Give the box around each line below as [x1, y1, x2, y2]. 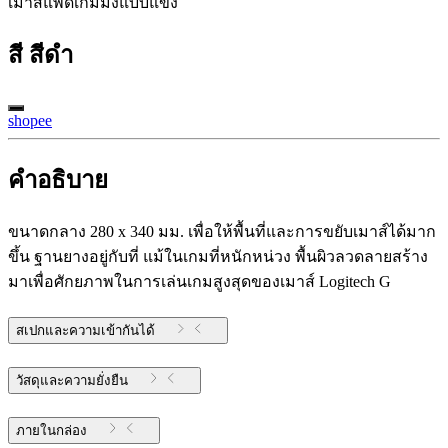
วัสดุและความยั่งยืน [16, 372, 128, 388]
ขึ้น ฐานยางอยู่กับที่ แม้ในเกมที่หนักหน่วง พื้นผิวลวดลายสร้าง [8, 247, 428, 265]
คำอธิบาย [8, 167, 108, 194]
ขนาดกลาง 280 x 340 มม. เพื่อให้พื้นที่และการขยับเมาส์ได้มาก [8, 222, 436, 240]
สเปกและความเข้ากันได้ [16, 322, 155, 338]
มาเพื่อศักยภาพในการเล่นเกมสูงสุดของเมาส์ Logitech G [8, 272, 391, 290]
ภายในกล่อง [16, 422, 87, 438]
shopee [8, 112, 52, 130]
